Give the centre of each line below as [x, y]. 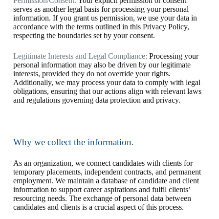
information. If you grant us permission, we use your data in [105, 18]
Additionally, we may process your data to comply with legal [107, 82]
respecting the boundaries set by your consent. [84, 35]
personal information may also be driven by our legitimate [102, 65]
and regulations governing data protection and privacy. [97, 100]
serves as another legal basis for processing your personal [101, 9]
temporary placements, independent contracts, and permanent [107, 172]
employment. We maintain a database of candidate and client [106, 181]
